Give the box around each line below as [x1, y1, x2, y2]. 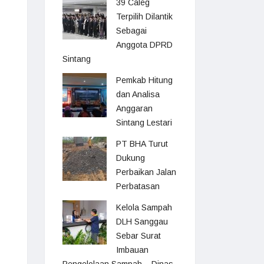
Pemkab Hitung [116, 75, 173, 85]
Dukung [116, 153, 145, 163]
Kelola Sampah [116, 203, 172, 212]
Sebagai [116, 26, 147, 35]
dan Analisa [116, 90, 160, 99]
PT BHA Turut [116, 139, 168, 148]
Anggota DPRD [116, 40, 173, 49]
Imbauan [116, 245, 148, 255]
